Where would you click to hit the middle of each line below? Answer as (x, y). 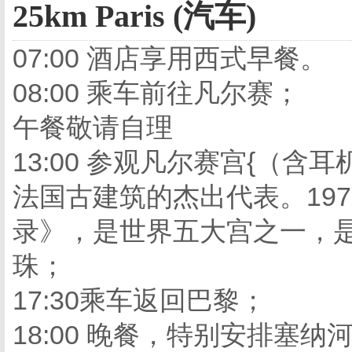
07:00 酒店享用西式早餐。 (170, 58)
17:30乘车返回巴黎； (139, 300)
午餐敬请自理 (93, 127)
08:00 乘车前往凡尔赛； (156, 93)
